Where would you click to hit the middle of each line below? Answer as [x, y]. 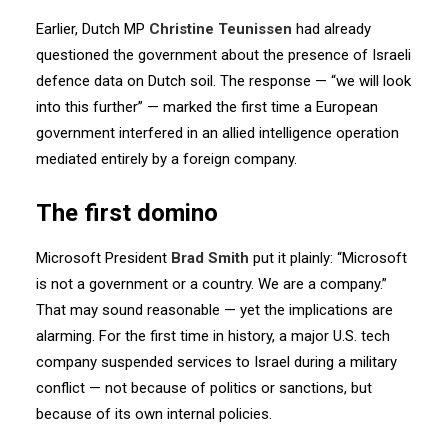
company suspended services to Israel [163, 362]
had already [331, 29]
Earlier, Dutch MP [92, 29]
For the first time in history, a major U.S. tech [244, 336]
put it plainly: [291, 258]
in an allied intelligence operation [293, 133]
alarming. [65, 336]
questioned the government [126, 55]
